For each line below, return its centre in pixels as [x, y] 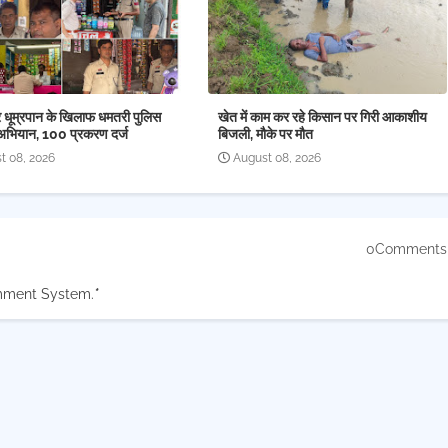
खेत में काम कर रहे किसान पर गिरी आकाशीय [322, 117]
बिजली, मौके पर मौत [265, 134]
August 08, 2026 [276, 158]
